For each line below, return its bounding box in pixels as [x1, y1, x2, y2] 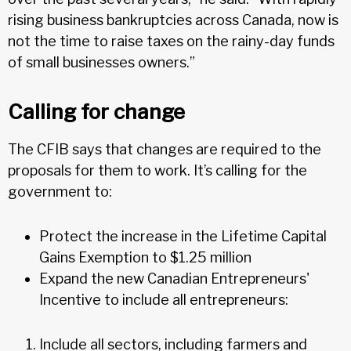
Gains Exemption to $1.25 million [39, 248, 251, 266]
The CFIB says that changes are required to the [8, 140, 321, 157]
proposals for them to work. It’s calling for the [8, 161, 307, 179]
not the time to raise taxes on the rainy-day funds [8, 32, 335, 49]
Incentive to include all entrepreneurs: [39, 291, 288, 308]
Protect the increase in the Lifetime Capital [39, 227, 327, 244]
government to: [8, 183, 112, 200]
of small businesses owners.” [8, 53, 195, 71]
